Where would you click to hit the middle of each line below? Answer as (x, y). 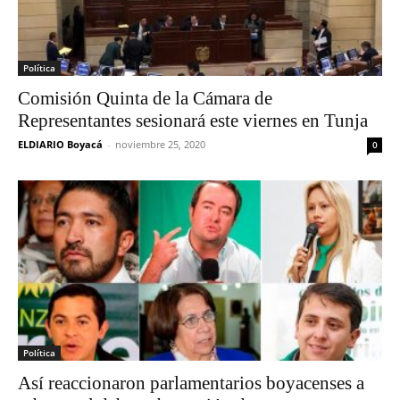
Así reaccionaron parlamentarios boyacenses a (191, 383)
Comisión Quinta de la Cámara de (145, 99)
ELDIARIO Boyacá (60, 145)
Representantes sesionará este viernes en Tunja (193, 121)
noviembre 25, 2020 (160, 145)
